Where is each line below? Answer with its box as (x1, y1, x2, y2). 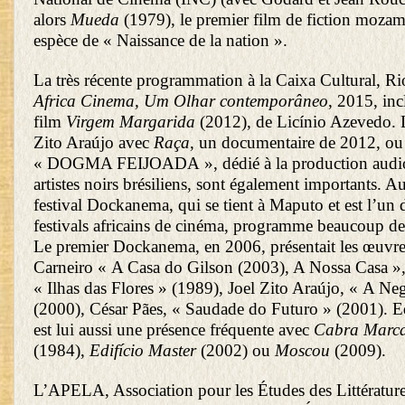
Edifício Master (89, 341, 201, 361)
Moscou (275, 341, 334, 361)
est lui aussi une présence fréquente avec (33, 320, 314, 340)
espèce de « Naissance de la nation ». (33, 31, 287, 51)
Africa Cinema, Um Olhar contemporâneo (33, 91, 328, 111)
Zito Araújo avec (33, 133, 154, 153)
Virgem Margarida (66, 112, 195, 132)
